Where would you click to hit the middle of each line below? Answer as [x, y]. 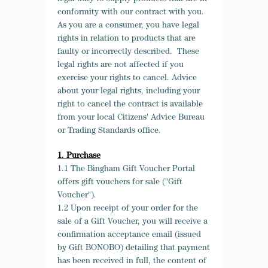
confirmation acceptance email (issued [129, 235]
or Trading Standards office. [109, 131]
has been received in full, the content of [132, 261]
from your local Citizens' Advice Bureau [131, 118]
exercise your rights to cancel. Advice [127, 78]
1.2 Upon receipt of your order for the [128, 209]
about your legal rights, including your [129, 92]
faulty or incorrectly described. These [128, 52]
